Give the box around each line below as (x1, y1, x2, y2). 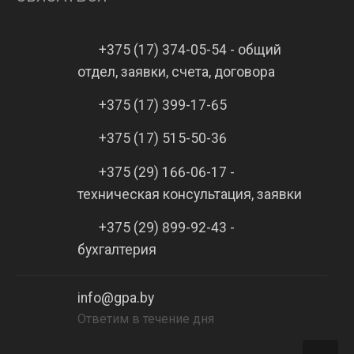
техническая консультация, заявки (77, 186, 302, 202)
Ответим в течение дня (77, 311, 214, 327)
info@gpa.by (77, 290, 154, 307)
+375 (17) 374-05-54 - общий (95, 42, 281, 58)
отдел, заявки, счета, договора (77, 64, 275, 81)
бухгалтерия (77, 241, 156, 258)
